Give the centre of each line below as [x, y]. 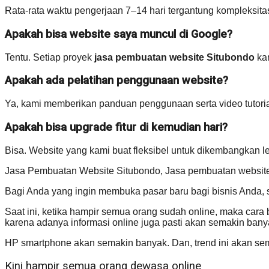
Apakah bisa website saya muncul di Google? [119, 35]
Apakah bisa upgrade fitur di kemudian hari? [116, 127]
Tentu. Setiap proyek [50, 57]
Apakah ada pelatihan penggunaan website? [116, 81]
